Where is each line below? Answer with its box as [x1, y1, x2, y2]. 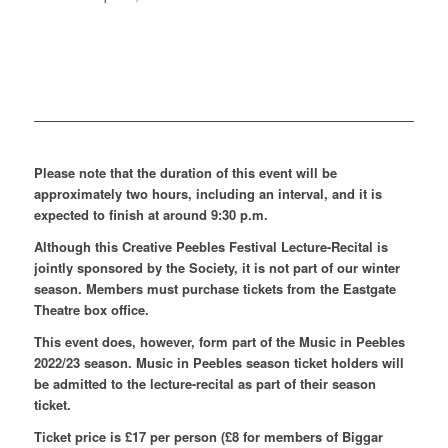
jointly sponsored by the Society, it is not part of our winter [33, 258, 400, 278]
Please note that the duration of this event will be [33, 162, 337, 182]
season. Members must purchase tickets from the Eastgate [33, 279, 396, 299]
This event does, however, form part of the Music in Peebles [33, 332, 405, 352]
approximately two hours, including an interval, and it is [33, 183, 382, 203]
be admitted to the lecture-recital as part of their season [33, 374, 376, 394]
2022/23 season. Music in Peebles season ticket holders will [33, 353, 404, 373]
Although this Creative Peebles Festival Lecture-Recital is [33, 237, 388, 257]
